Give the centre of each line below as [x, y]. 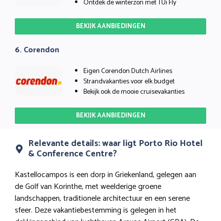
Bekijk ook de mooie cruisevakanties [134, 92]
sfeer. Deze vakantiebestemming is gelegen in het [96, 210]
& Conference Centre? [73, 154]
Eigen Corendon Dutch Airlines [128, 71]
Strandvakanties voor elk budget [129, 81]
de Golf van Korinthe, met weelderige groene [88, 186]
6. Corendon [37, 50]
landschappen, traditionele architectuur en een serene [102, 198]
